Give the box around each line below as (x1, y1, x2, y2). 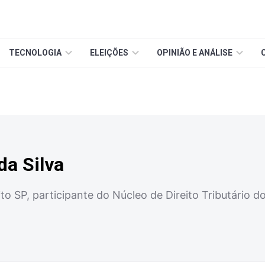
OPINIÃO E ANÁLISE (157, 48, 232, 57)
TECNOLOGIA (9, 48, 62, 57)
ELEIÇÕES (90, 48, 128, 57)
